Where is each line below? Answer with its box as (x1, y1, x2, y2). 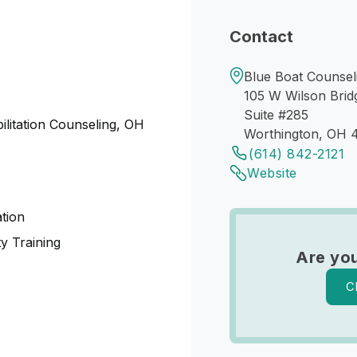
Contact (229, 27, 293, 46)
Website (247, 165, 297, 181)
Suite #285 (244, 107, 308, 123)
